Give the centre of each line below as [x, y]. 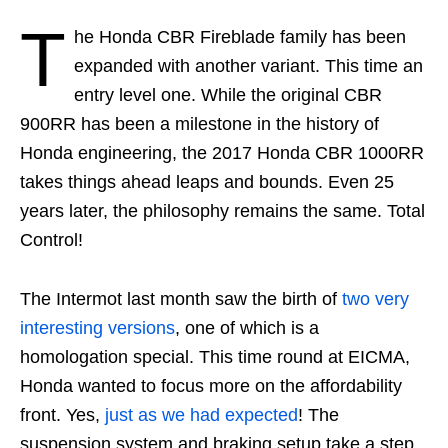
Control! [51, 240]
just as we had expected [201, 415]
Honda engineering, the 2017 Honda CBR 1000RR [222, 153]
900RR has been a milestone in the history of [199, 124]
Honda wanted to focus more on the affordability [211, 386]
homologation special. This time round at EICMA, [215, 357]
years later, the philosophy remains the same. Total [222, 211]
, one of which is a [247, 328]
